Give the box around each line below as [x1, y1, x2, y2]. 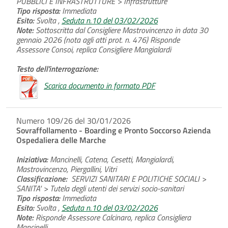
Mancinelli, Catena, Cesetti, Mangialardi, [48, 153, 174, 165]
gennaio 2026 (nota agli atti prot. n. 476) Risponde [16, 33, 180, 46]
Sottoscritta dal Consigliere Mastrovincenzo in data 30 [34, 23, 208, 36]
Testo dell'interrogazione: [16, 62, 98, 75]
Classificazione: [16, 172, 71, 185]
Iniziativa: [16, 153, 48, 165]
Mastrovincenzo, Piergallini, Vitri [16, 162, 117, 175]
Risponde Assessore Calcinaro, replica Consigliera [34, 211, 191, 223]
